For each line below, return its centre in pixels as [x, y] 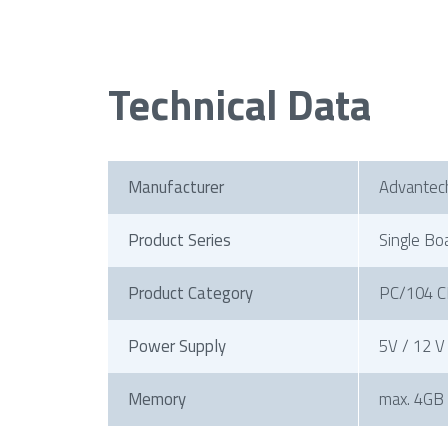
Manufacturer [175, 186]
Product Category [190, 292]
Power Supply [176, 345]
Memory [156, 398]
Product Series [179, 239]
